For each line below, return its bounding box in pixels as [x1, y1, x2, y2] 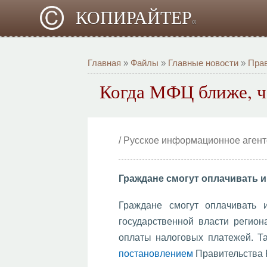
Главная [88, 58, 122, 68]
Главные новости [168, 58, 239, 68]
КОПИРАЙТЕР [76, 8, 193, 27]
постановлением [119, 249, 194, 259]
